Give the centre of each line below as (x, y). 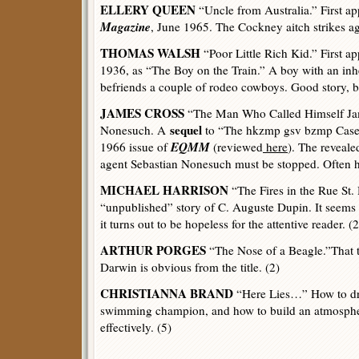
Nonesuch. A (135, 130)
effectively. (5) (136, 327)
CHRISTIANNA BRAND (167, 293)
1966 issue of (135, 147)
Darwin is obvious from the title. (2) (190, 267)
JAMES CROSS (142, 113)
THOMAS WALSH (150, 53)
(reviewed (236, 147)
